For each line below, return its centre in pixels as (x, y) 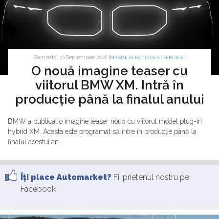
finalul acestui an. (34, 142)
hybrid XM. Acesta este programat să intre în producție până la (102, 131)
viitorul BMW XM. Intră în (109, 85)
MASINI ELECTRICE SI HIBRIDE (147, 57)
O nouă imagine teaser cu (109, 71)
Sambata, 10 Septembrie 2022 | (72, 57)
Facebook (38, 189)
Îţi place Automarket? (66, 177)
